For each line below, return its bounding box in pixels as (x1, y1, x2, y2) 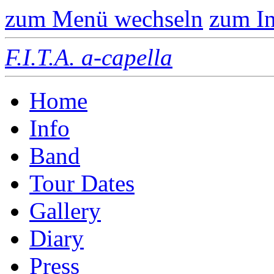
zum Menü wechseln (5, 6, 203, 32)
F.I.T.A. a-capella (5, 44, 172, 70)
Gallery (29, 198, 101, 224)
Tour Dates (29, 170, 135, 196)
